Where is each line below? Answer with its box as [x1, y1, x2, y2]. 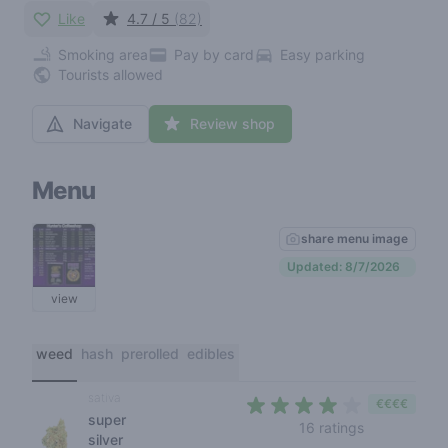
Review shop [190, 115, 275, 132]
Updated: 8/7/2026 [287, 258, 400, 274]
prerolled [121, 345, 179, 362]
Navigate [73, 115, 132, 132]
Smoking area [58, 46, 148, 63]
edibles [187, 345, 235, 362]
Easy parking [280, 46, 365, 63]
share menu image [301, 230, 408, 246]
